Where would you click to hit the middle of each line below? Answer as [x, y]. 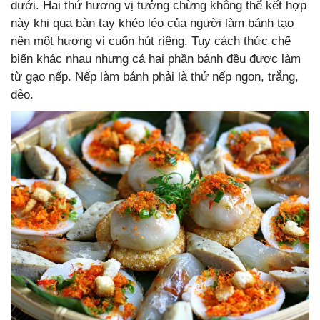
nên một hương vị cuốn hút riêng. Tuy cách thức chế [151, 41]
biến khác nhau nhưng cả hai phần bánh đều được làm [156, 59]
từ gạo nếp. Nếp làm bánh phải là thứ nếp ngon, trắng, [155, 77]
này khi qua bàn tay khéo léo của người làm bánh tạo [152, 24]
